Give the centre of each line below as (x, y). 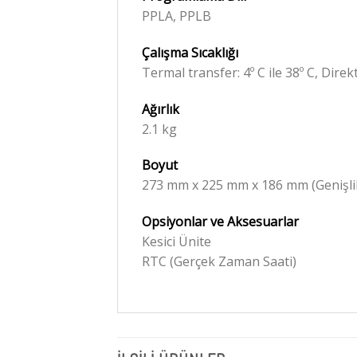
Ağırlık (161, 109)
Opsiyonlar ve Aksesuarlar (220, 222)
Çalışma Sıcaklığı (190, 52)
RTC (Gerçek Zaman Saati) (219, 262)
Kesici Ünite (177, 242)
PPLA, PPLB (177, 16)
